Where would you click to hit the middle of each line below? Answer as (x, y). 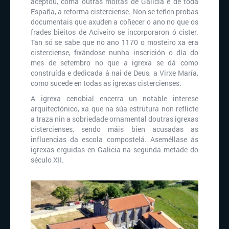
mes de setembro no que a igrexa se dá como (114, 63)
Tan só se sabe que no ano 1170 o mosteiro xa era (114, 42)
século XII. (47, 160)
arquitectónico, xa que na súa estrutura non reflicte (114, 109)
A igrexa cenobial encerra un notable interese (114, 99)
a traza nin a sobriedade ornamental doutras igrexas (114, 119)
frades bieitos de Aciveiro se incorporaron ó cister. (114, 32)
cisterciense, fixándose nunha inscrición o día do (114, 53)
